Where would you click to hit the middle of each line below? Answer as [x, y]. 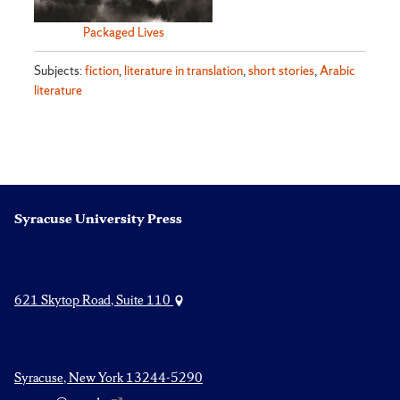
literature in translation [184, 70]
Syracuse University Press [98, 218]
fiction [102, 70]
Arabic [338, 70]
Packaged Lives [123, 33]
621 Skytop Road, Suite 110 [94, 300]
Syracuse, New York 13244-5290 [108, 377]
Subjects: [60, 70]
